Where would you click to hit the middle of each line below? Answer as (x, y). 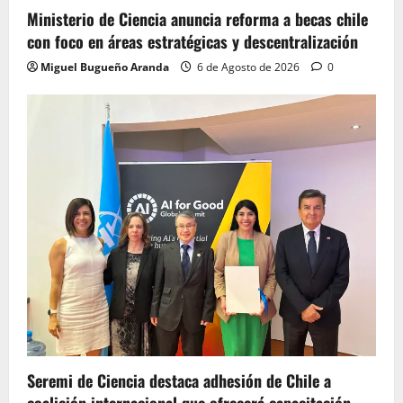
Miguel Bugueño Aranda (105, 67)
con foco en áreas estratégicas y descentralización (193, 42)
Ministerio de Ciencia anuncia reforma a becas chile (197, 19)
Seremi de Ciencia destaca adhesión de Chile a (179, 381)
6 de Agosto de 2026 (248, 67)
